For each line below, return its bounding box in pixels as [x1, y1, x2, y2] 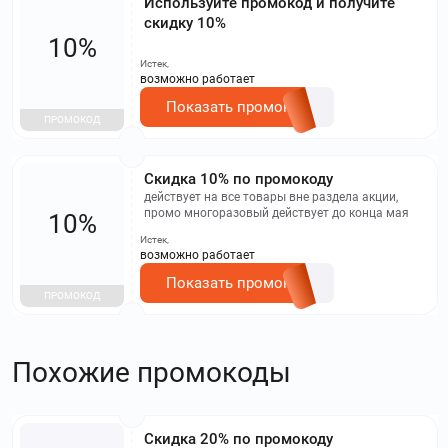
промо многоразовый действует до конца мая [144, 205, 409, 220]
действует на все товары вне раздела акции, [144, 189, 398, 204]
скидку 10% [144, 13, 226, 32]
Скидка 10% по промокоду [144, 169, 333, 188]
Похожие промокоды [12, 355, 291, 389]
